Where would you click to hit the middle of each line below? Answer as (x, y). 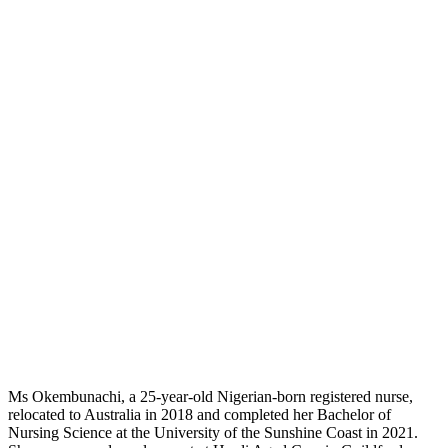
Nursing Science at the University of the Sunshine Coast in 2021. (213, 432)
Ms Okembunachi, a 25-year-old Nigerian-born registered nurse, (210, 396)
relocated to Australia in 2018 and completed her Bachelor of (199, 414)
